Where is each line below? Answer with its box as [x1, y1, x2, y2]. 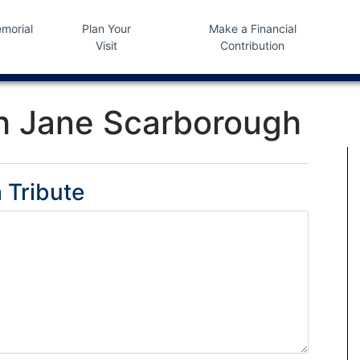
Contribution [220, 39, 285, 52]
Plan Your [82, 22, 131, 35]
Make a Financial [208, 22, 297, 35]
